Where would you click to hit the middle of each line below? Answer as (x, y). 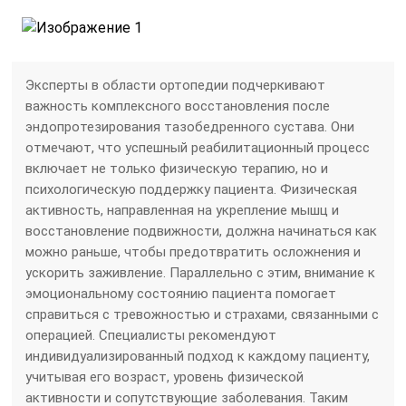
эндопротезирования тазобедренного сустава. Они (190, 126)
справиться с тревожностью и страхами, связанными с (203, 314)
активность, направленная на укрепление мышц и (183, 210)
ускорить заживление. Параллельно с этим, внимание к (201, 272)
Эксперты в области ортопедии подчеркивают (176, 85)
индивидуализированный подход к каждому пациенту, (198, 356)
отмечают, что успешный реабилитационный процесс (198, 147)
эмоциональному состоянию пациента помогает (181, 293)
